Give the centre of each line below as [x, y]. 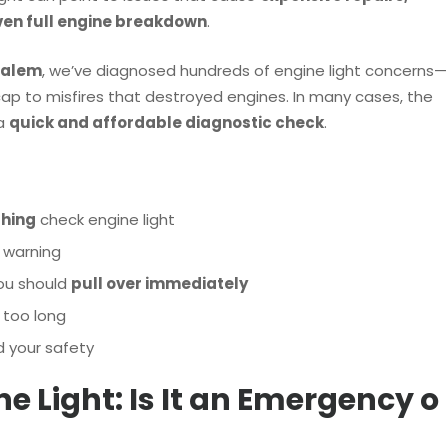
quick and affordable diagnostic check [166, 122]
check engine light [105, 219]
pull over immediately [159, 283]
